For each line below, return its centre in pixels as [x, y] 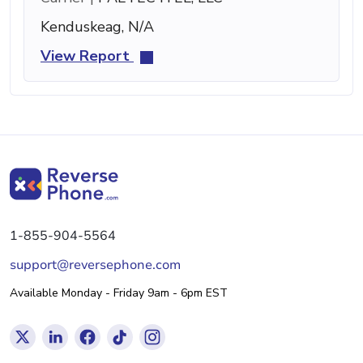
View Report [87, 56]
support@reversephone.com [95, 265]
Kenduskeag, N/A [97, 27]
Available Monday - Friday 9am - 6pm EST [119, 293]
